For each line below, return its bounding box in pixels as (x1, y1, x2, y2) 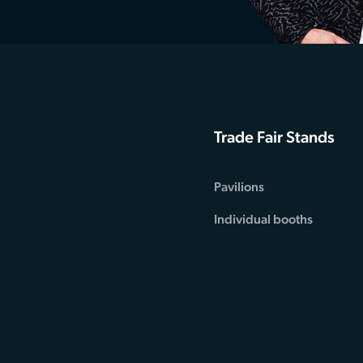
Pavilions (213, 179, 264, 195)
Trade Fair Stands (213, 127, 335, 147)
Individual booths (213, 211, 313, 228)
